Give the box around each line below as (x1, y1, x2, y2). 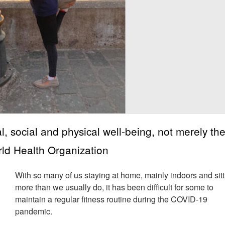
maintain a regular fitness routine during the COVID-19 (15, 193, 208, 205)
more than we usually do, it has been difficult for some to (15, 181, 214, 193)
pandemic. (15, 205, 53, 217)
